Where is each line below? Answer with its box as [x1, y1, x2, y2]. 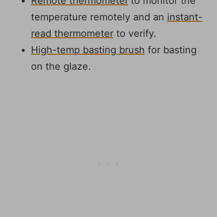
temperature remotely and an [31, 11, 167, 23]
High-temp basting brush [31, 44, 145, 56]
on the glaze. [31, 60, 91, 72]
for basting [145, 44, 197, 56]
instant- [167, 11, 202, 23]
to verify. [113, 27, 156, 39]
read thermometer [31, 27, 113, 39]
